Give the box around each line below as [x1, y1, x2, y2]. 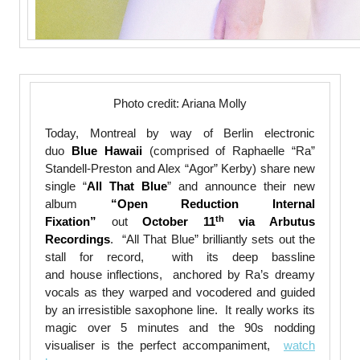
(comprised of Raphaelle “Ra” [141, 144, 316, 158]
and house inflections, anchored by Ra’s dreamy [45, 268, 315, 282]
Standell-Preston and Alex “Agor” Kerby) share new [45, 162, 315, 176]
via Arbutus [223, 215, 316, 229]
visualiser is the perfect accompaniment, [45, 338, 284, 353]
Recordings [45, 232, 110, 247]
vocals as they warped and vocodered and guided [45, 285, 315, 300]
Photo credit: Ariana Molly [113, 96, 247, 111]
